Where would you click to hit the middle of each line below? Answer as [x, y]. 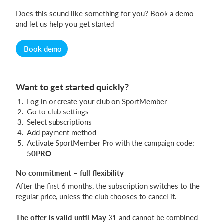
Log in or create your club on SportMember [97, 101]
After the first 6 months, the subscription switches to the [108, 186]
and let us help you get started [65, 24]
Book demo [43, 49]
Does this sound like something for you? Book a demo [105, 14]
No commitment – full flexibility [70, 173]
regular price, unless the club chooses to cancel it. [96, 196]
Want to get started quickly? [72, 87]
